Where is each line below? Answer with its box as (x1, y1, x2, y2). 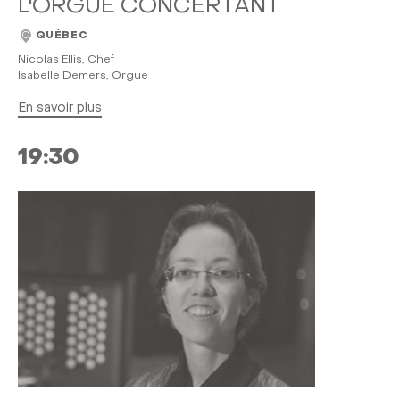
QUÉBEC (35, 31, 87, 42)
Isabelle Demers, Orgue (17, 71, 148, 82)
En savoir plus (17, 102, 102, 114)
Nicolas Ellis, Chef (17, 54, 114, 66)
